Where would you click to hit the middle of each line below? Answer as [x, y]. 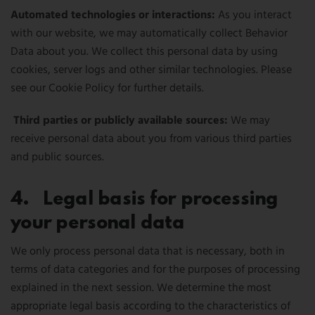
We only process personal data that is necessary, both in [148, 252]
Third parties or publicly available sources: [122, 121]
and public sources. [57, 157]
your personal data [98, 223]
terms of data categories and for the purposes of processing [155, 270]
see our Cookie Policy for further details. [107, 89]
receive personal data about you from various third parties [151, 139]
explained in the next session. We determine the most [141, 288]
